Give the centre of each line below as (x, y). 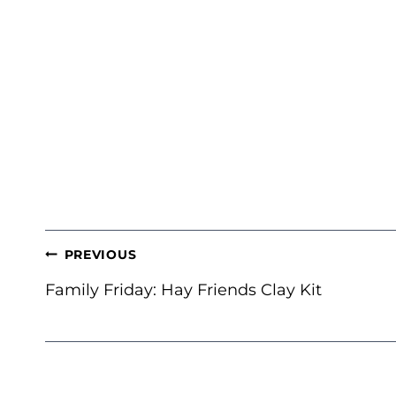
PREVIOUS (100, 255)
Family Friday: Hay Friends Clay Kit (183, 290)
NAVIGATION (104, 282)
